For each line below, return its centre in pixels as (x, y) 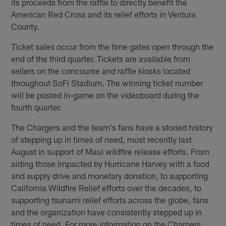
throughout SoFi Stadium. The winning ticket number (107, 82)
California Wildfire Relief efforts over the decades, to (106, 187)
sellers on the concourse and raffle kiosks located (101, 70)
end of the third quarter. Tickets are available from (101, 58)
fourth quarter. (37, 107)
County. (25, 26)
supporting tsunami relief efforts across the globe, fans (110, 200)
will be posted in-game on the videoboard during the (105, 95)
